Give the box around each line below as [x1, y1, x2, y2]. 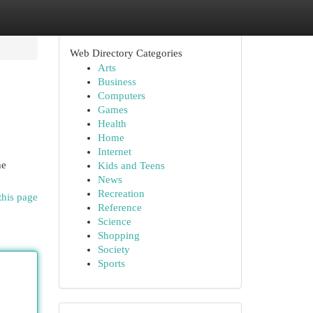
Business [97, 76, 136, 87]
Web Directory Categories [69, 48, 182, 59]
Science [97, 216, 131, 227]
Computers [97, 90, 145, 101]
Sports [97, 258, 125, 269]
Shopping [97, 230, 140, 241]
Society [97, 244, 130, 255]
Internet [97, 146, 131, 157]
